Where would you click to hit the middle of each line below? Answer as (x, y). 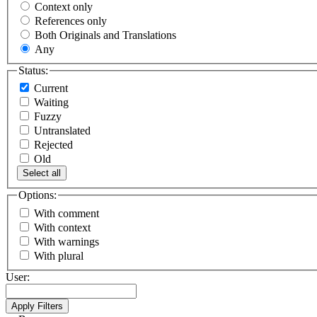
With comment (67, 214)
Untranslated (64, 131)
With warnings (67, 242)
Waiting (53, 103)
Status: (33, 70)
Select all (42, 173)
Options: (38, 195)
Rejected (55, 145)
